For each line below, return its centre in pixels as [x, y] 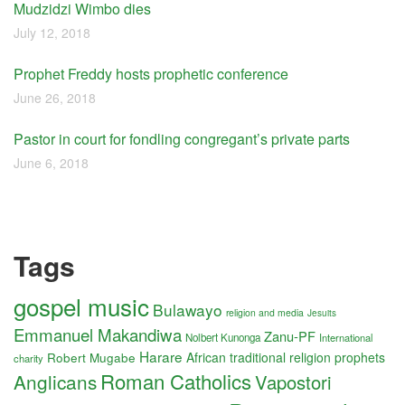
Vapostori [293, 382]
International [346, 337]
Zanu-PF [290, 336]
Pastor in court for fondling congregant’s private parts [182, 139]
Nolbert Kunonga [223, 337]
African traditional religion [259, 357]
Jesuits [322, 313]
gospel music [81, 306]
